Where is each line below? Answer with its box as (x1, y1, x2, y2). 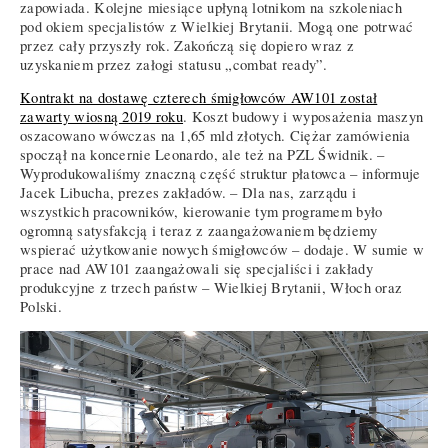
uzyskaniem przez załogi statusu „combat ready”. (20, 54, 328, 74)
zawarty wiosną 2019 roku (20, 107, 184, 127)
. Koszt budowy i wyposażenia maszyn (183, 107, 424, 127)
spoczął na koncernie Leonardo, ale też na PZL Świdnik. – (20, 145, 385, 165)
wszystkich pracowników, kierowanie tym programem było (20, 202, 383, 222)
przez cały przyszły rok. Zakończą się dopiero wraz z (20, 35, 355, 55)
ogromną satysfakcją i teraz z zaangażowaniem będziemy (20, 221, 378, 241)
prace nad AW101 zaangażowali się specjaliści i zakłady (20, 259, 373, 279)
